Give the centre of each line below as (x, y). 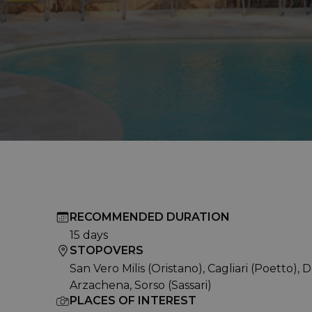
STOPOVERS (107, 250)
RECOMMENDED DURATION (150, 217)
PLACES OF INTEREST (133, 301)
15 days (89, 235)
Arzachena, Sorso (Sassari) (141, 285)
